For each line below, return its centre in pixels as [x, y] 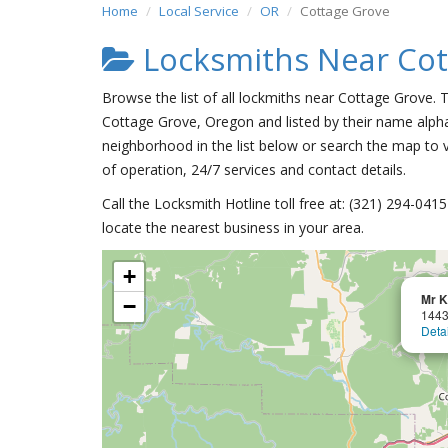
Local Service [199, 11]
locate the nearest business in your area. [233, 227]
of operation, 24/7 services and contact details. [254, 169]
